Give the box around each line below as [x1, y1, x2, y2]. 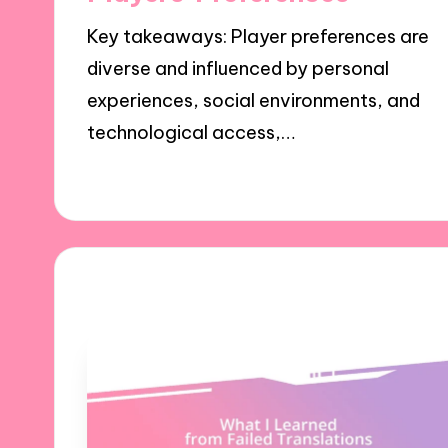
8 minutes [204, 168, 276, 187]
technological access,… [87, 121, 296, 145]
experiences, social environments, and [87, 89, 421, 113]
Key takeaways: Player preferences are [87, 25, 430, 49]
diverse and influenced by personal [87, 57, 390, 81]
